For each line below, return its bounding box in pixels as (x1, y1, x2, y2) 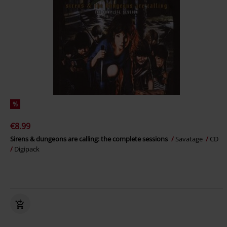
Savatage (175, 134, 204, 144)
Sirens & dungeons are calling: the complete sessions (10, 134, 169, 144)
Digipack (14, 144, 40, 154)
